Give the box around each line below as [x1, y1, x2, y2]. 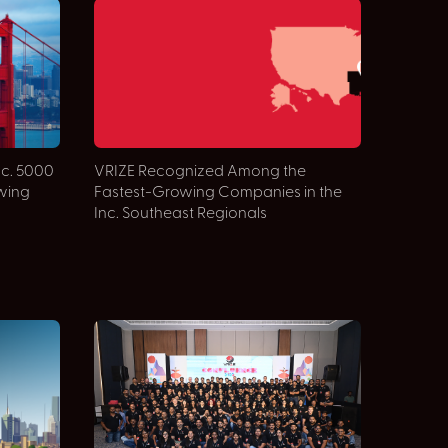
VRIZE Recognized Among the [94, 164, 306, 180]
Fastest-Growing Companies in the [94, 185, 342, 201]
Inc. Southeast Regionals [94, 206, 267, 222]
